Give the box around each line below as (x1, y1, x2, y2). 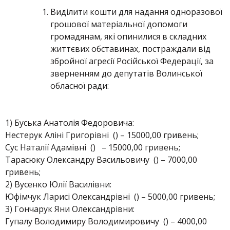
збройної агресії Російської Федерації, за (50, 55, 214, 67)
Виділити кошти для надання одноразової (50, 6, 222, 17)
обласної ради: (50, 80, 109, 91)
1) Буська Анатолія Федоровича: (5, 117, 134, 128)
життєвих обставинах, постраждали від (50, 43, 210, 54)
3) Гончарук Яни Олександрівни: (5, 203, 135, 215)
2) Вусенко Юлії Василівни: (5, 179, 111, 190)
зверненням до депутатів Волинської (50, 68, 202, 79)
